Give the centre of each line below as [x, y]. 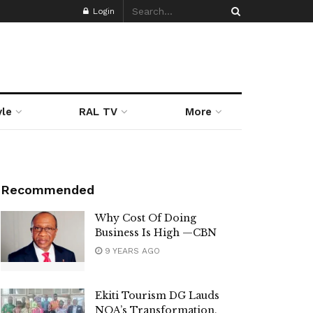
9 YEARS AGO [131, 251]
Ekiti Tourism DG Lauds [157, 295]
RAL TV [99, 112]
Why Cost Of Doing [146, 218]
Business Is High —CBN [156, 233]
